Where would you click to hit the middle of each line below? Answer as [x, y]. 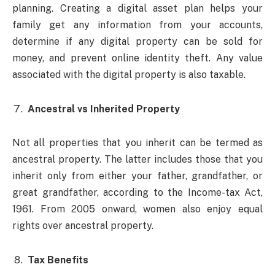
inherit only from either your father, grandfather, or [137, 176]
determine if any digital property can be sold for [137, 41]
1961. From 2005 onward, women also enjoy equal [137, 209]
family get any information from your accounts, [137, 25]
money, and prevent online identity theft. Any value [137, 58]
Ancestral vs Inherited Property [104, 109]
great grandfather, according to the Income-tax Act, [137, 193]
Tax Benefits [59, 260]
